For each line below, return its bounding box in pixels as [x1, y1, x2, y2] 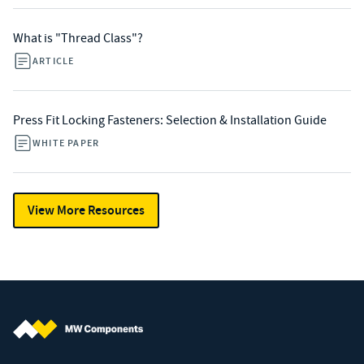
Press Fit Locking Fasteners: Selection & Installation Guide [13, 111, 327, 128]
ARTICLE [32, 54, 75, 67]
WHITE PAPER [32, 136, 100, 149]
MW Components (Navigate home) [12, 339, 197, 356]
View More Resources [28, 201, 145, 219]
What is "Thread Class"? [13, 29, 143, 46]
